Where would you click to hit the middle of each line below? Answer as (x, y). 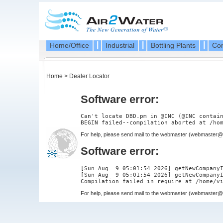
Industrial (120, 45)
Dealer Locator (89, 76)
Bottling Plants (173, 45)
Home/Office (69, 45)
